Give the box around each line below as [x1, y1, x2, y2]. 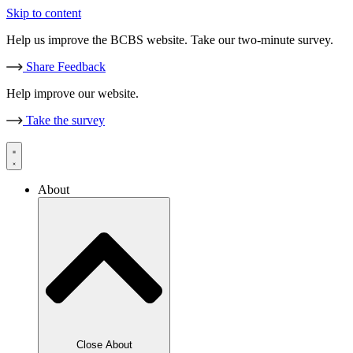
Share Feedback [26, 60, 106, 73]
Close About [76, 338, 132, 351]
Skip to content [6, 6, 81, 20]
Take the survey [26, 113, 105, 127]
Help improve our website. [6, 87, 139, 100]
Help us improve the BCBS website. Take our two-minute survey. [6, 33, 333, 46]
